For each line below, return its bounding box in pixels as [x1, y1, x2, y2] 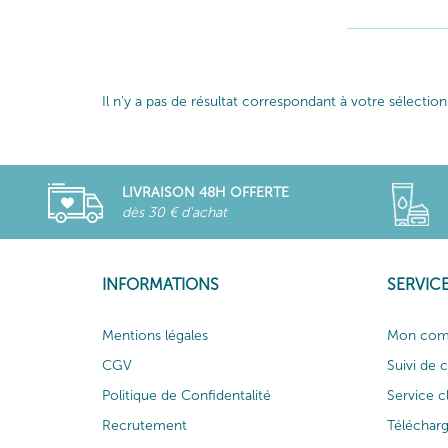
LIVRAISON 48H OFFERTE [121, 183, 289, 201]
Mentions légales [102, 326, 208, 344]
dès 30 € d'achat [121, 203, 227, 221]
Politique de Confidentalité [102, 386, 271, 404]
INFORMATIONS [102, 274, 219, 294]
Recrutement [102, 416, 187, 434]
